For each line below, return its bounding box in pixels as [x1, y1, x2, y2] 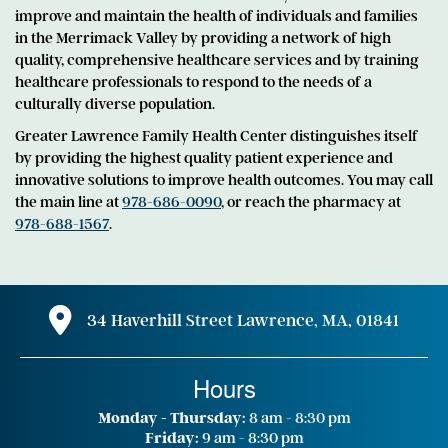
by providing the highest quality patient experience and [15, 149, 393, 167]
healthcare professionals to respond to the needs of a [15, 73, 372, 91]
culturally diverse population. [15, 95, 215, 113]
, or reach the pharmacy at [221, 193, 401, 211]
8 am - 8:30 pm [245, 409, 351, 427]
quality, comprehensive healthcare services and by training [15, 51, 419, 69]
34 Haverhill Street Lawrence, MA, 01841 [87, 311, 399, 330]
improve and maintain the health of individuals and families [15, 7, 418, 25]
